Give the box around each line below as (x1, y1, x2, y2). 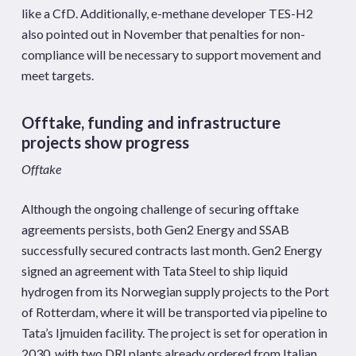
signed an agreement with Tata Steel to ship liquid (21, 263, 288, 278)
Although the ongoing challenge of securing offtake (21, 201, 299, 216)
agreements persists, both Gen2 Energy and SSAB (21, 222, 289, 237)
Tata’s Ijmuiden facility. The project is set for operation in (21, 325, 327, 340)
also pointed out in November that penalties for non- (21, 26, 305, 41)
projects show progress (21, 133, 189, 152)
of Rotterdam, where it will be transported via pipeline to (21, 304, 327, 319)
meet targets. (21, 68, 94, 83)
